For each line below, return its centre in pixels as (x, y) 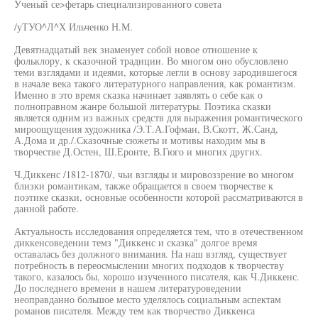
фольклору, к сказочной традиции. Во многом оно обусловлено (151, 61)
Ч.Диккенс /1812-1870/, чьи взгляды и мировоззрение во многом (154, 174)
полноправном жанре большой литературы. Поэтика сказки (143, 106)
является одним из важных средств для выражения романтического (158, 117)
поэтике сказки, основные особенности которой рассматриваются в (159, 197)
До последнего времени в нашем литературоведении (128, 288)
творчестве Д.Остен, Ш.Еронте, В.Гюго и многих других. (138, 152)
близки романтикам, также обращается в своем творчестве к (144, 186)
